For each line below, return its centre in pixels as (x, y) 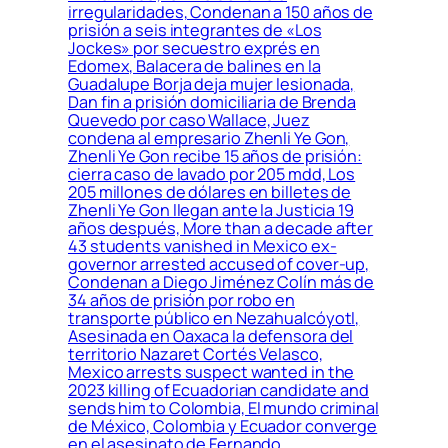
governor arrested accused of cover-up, (219, 263)
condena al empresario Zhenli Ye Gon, (209, 137)
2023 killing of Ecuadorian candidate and (218, 389)
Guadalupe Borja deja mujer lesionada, (211, 83)
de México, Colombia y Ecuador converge (223, 425)
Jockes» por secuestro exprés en (194, 47)
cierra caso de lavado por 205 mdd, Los (212, 173)
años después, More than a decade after (221, 227)
